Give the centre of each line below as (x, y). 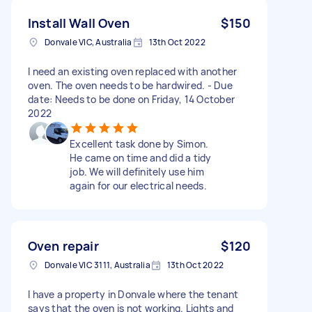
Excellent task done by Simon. (139, 143)
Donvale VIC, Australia (88, 42)
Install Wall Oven (79, 23)
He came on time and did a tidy (141, 157)
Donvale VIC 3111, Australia (97, 265)
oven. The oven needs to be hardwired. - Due (130, 85)
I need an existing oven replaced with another (133, 71)
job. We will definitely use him (137, 171)
